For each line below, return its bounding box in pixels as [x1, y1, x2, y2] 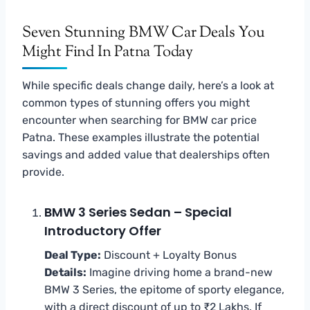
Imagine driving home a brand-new [86, 265, 273, 279]
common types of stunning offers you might [22, 95, 250, 109]
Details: [44, 265, 86, 279]
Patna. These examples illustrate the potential [22, 130, 259, 144]
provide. [22, 165, 64, 179]
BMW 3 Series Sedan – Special [44, 203, 232, 221]
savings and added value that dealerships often [22, 147, 270, 161]
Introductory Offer [44, 221, 161, 239]
